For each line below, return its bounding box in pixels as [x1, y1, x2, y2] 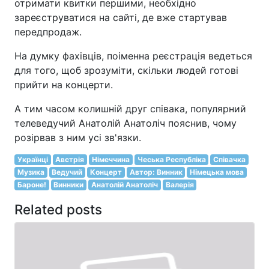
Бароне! [17, 180, 46, 189]
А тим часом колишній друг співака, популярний [14, 102, 246, 115]
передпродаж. [14, 25, 82, 38]
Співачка [213, 154, 246, 164]
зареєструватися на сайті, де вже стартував [14, 11, 227, 23]
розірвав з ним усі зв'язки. [14, 131, 141, 144]
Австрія [55, 154, 85, 164]
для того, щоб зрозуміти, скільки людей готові [14, 64, 238, 76]
